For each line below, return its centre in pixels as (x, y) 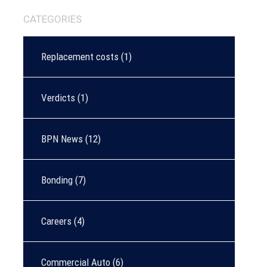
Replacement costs (80, 57)
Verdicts (58, 98)
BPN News (62, 139)
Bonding (57, 180)
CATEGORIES (52, 19)
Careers (56, 221)
